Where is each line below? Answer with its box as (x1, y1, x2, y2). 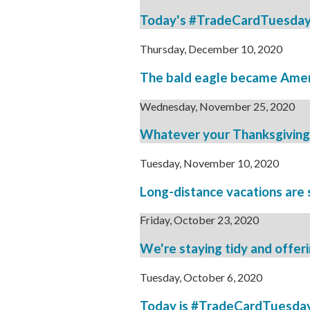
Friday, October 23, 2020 (140, 213, 259, 227)
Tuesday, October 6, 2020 (140, 270, 262, 284)
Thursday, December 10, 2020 (140, 42, 282, 56)
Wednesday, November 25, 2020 (140, 99, 295, 113)
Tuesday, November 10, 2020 (140, 156, 279, 170)
